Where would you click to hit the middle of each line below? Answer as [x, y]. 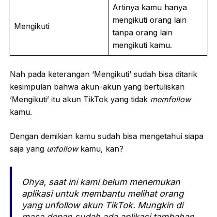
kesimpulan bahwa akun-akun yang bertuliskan [97, 87]
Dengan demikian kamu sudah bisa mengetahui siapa [107, 136]
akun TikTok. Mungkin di [132, 205]
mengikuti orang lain [149, 20]
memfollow [170, 100]
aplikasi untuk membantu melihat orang [103, 194]
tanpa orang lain [142, 33]
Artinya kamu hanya [150, 8]
